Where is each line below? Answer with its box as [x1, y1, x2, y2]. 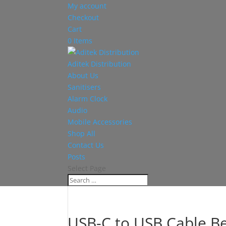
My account [68, 1, 107, 11]
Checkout [68, 13, 99, 22]
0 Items [68, 36, 93, 45]
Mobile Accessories [68, 117, 133, 127]
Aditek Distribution [68, 59, 132, 69]
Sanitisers [68, 82, 101, 92]
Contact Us [68, 140, 104, 150]
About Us [68, 71, 99, 80]
